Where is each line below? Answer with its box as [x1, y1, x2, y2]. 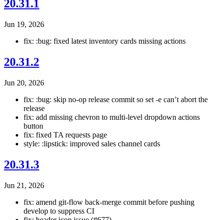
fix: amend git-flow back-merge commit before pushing [24, 197, 194, 206]
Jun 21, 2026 [4, 181, 44, 190]
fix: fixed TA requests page [24, 130, 107, 139]
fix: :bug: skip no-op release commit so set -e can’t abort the [24, 95, 208, 104]
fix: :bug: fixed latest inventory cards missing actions [24, 36, 186, 45]
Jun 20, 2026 [4, 78, 44, 87]
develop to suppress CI [24, 206, 94, 215]
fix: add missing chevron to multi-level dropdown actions [24, 112, 200, 121]
